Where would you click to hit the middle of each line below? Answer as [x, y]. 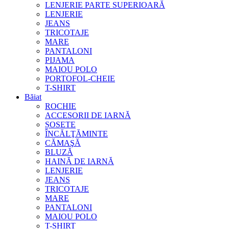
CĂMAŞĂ [63, 143]
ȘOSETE [60, 124]
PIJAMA [60, 60]
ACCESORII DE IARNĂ [88, 115]
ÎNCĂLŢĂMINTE [76, 134]
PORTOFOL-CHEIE [80, 78]
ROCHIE [61, 106]
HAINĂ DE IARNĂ [79, 161]
